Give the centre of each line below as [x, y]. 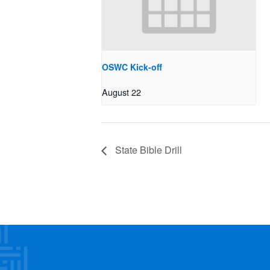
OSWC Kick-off [132, 67]
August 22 [121, 92]
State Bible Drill [147, 149]
